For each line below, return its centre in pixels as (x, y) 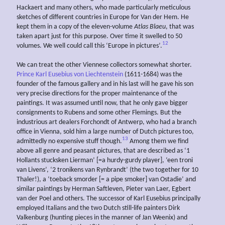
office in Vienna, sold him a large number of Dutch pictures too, (105, 132)
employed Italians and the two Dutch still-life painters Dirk (98, 208)
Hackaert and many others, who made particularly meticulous (103, 8)
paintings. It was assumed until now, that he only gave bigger (102, 103)
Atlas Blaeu (150, 27)
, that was (180, 27)
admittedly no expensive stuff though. (69, 141)
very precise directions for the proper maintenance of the (97, 93)
